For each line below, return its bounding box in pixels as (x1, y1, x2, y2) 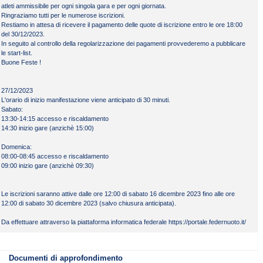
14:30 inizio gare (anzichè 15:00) (1, 124, 94, 132)
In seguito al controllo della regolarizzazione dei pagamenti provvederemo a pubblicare (1, 40, 245, 48)
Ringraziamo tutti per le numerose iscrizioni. (1, 12, 125, 19)
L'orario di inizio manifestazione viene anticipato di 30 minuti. (1, 96, 170, 104)
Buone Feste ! (1, 59, 41, 66)
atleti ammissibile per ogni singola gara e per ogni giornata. (1, 2, 166, 10)
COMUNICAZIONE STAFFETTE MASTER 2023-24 (57, 238, 204, 245)
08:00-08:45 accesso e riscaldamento (1, 153, 109, 160)
